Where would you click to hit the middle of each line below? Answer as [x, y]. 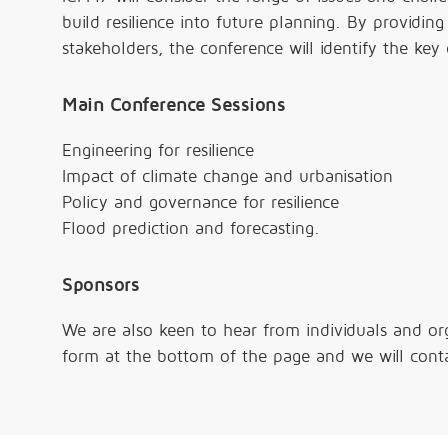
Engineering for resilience [158, 150]
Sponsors [100, 284]
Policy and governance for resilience [200, 202]
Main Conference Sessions [173, 104]
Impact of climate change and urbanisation [227, 176]
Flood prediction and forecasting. [191, 228]
